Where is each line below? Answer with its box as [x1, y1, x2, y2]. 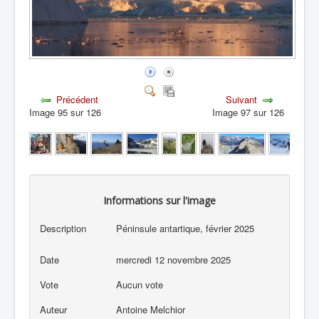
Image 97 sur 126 [211, 105, 290, 119]
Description [39, 221, 86, 236]
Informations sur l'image [103, 194, 216, 208]
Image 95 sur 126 [29, 105, 108, 119]
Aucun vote [116, 277, 167, 291]
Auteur [39, 302, 67, 316]
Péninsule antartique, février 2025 [116, 221, 255, 236]
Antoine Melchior [116, 302, 186, 316]
